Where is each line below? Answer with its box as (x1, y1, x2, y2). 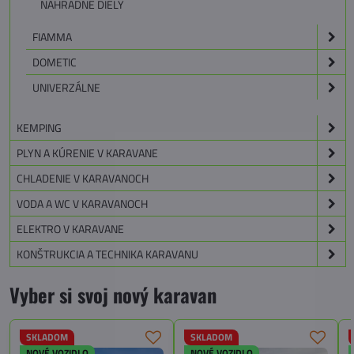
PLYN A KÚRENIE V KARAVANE (17, 145, 158, 162)
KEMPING (17, 119, 62, 137)
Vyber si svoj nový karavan (9, 281, 217, 310)
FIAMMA (32, 28, 72, 46)
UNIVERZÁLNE (32, 79, 100, 96)
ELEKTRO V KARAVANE (17, 220, 124, 238)
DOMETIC (32, 54, 77, 71)
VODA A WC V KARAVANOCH (17, 195, 148, 213)
